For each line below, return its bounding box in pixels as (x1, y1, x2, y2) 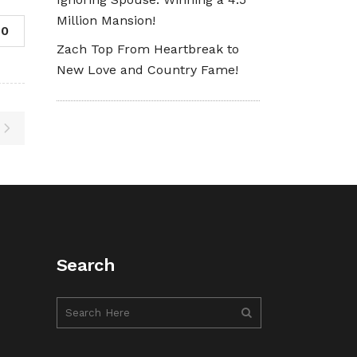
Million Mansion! (57, 13, 155, 28)
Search (57, 255, 115, 276)
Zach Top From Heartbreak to (57, 41, 239, 57)
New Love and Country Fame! (57, 62, 238, 77)
